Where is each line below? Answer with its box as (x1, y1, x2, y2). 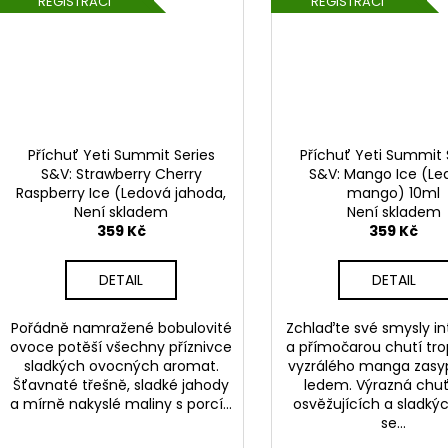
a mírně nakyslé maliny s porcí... (10, 393, 233, 414)
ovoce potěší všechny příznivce (10, 336, 233, 357)
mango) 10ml (347, 182, 441, 203)
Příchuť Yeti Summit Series (27, 144, 215, 165)
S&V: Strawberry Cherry (40, 163, 202, 184)
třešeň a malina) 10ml (45, 201, 198, 222)
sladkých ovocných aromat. (23, 355, 219, 376)
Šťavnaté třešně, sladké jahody (13, 374, 230, 395)
